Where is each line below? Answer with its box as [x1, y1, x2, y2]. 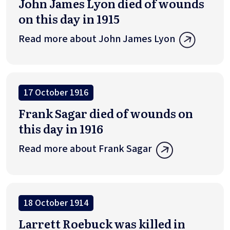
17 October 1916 [24, 86, 88, 100]
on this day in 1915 [18, 10, 120, 27]
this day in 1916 [18, 120, 103, 138]
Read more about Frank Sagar [18, 142, 152, 157]
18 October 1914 [24, 196, 88, 209]
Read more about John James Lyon [18, 31, 175, 46]
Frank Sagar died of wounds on [18, 105, 193, 122]
